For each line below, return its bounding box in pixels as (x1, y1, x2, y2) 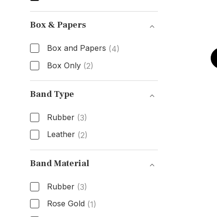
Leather (46, 129, 75, 139)
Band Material (30, 158, 89, 170)
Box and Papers (46, 43, 106, 53)
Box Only (46, 60, 81, 70)
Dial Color (29, 6, 82, 21)
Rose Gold (46, 199, 85, 209)
